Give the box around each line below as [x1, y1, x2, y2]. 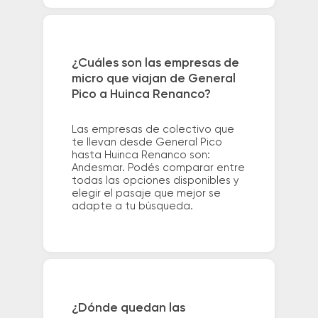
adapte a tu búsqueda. [71, 201, 193, 212]
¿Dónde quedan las [71, 301, 185, 314]
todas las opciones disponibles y [71, 175, 239, 187]
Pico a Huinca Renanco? [71, 88, 211, 102]
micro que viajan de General [71, 72, 236, 86]
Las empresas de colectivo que [71, 124, 234, 136]
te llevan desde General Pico [71, 137, 222, 148]
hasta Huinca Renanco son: [71, 150, 210, 161]
